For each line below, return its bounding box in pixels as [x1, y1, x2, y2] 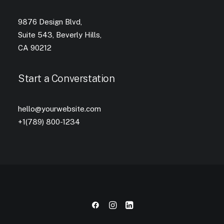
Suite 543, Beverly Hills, [18, 30, 101, 39]
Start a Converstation [18, 72, 115, 84]
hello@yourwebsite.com [18, 104, 101, 113]
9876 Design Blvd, [18, 17, 82, 26]
